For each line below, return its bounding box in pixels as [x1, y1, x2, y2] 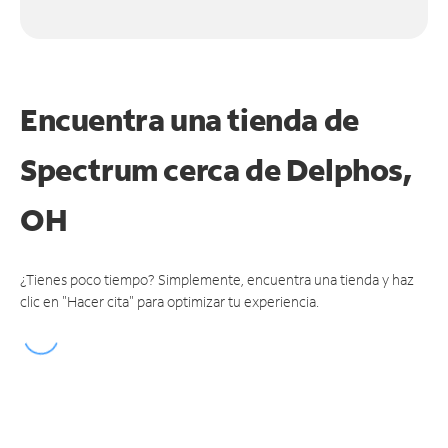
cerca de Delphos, [163, 149, 412, 189]
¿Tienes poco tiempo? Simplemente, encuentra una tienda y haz [20, 269, 414, 289]
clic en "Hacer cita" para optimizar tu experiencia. [20, 291, 319, 311]
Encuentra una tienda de [20, 99, 359, 139]
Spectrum [20, 149, 164, 189]
